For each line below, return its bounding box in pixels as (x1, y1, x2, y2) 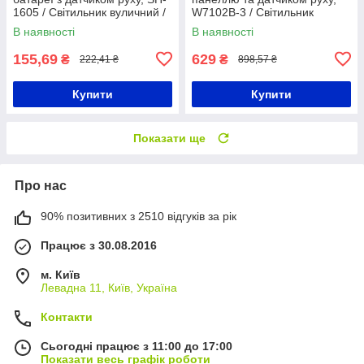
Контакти (41, 310, 93, 323)
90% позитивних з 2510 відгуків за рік (41, 209, 236, 223)
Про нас (15, 178, 67, 193)
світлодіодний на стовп (192, 18, 314, 32)
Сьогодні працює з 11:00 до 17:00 (41, 339, 232, 353)
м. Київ (41, 267, 80, 281)
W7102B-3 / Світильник (192, 5, 314, 19)
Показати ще (133, 131, 206, 145)
